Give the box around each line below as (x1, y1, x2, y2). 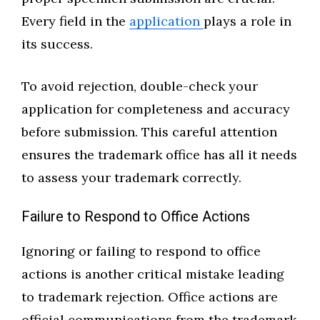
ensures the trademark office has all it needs (21, 146, 297, 164)
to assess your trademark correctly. (21, 169, 241, 186)
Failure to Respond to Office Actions (21, 206, 250, 228)
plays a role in (204, 13, 291, 30)
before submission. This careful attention (21, 124, 277, 141)
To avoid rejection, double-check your (21, 78, 258, 95)
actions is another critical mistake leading (21, 266, 284, 283)
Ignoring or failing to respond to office (21, 243, 261, 260)
